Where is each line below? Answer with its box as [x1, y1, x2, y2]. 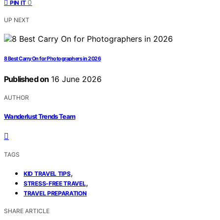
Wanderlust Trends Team [4, 112, 76, 120]
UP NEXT [4, 16, 29, 24]
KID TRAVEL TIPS [24, 169, 71, 177]
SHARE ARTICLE [4, 207, 50, 215]
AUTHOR [4, 94, 29, 102]
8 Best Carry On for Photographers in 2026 [4, 55, 101, 62]
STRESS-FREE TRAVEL [24, 179, 86, 187]
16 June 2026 [49, 74, 102, 84]
